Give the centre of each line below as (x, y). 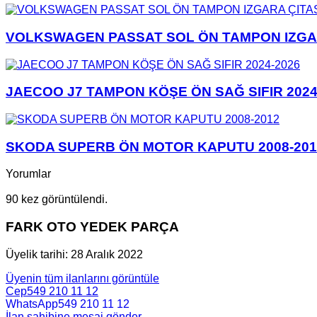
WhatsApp (32, 304)
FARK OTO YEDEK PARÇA (92, 227)
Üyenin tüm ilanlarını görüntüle (82, 278)
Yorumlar (28, 174)
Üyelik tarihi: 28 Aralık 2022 (74, 254)
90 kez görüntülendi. (57, 200)
